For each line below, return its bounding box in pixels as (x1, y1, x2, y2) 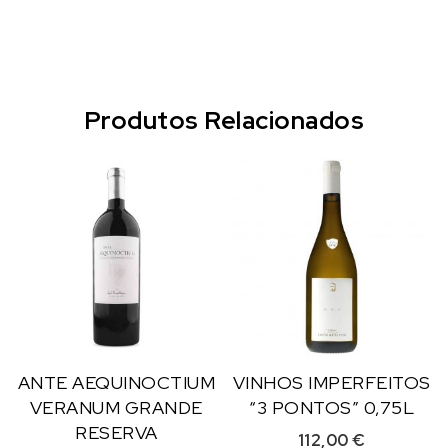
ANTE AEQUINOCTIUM (17, 371, 216, 395)
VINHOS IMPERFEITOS (232, 371, 431, 395)
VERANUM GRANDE (29, 396, 203, 420)
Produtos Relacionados (83, 103, 365, 137)
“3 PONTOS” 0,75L (249, 396, 414, 420)
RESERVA (75, 421, 158, 445)
